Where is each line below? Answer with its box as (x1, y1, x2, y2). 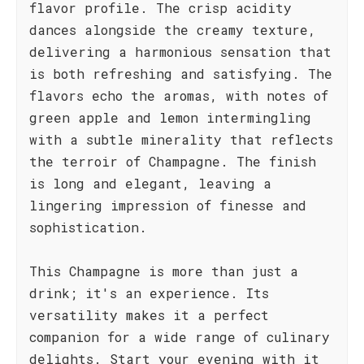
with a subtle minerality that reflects (29, 131, 333, 148)
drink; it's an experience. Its (29, 284, 269, 301)
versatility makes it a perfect (29, 306, 269, 323)
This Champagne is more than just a (29, 262, 298, 279)
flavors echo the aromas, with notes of (29, 87, 328, 104)
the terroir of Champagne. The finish (29, 153, 316, 170)
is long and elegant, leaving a (29, 175, 271, 192)
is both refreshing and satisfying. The (29, 65, 332, 82)
